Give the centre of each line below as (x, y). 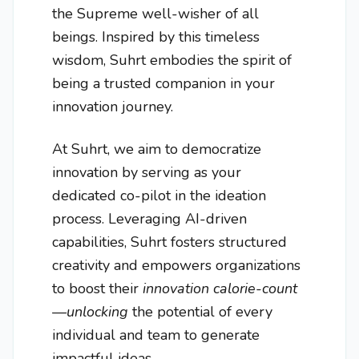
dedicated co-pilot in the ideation (159, 196)
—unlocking (90, 312)
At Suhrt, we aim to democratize (157, 149)
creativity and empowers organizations (176, 265)
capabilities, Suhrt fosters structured (169, 242)
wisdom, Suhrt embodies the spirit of (172, 60)
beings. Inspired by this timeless (156, 37)
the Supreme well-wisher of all (155, 14)
